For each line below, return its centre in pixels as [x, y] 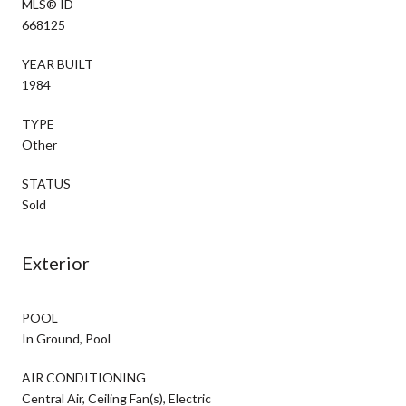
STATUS [46, 183]
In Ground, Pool [66, 338]
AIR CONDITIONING [84, 377]
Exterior [56, 262]
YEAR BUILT [58, 63]
